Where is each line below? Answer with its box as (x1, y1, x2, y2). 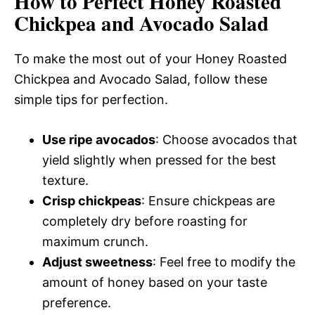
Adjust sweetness (42, 254, 153, 269)
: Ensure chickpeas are (141, 193, 275, 208)
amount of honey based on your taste (42, 274, 267, 290)
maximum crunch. (42, 233, 148, 249)
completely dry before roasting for (42, 213, 247, 229)
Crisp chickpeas (42, 193, 141, 208)
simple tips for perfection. (14, 91, 168, 107)
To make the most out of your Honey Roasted (14, 51, 287, 66)
